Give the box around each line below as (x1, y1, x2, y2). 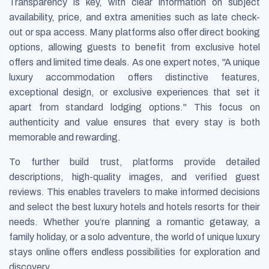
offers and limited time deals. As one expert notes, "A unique (9, 56, 260, 67)
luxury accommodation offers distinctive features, (9, 71, 260, 82)
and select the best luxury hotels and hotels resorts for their (9, 201, 260, 212)
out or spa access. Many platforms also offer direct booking (9, 26, 260, 37)
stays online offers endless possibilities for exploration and (9, 246, 260, 257)
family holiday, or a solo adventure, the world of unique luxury (9, 231, 260, 242)
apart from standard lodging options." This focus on (9, 101, 260, 112)
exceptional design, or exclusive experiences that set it (9, 86, 260, 97)
